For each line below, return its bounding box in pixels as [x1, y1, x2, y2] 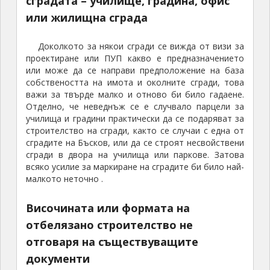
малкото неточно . [25, 173, 103, 185]
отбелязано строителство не [25, 218, 193, 233]
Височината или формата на [25, 201, 190, 216]
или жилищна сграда [25, 10, 148, 25]
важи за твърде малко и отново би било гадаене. [25, 89, 245, 101]
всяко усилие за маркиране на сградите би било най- [25, 161, 245, 173]
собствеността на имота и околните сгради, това [25, 77, 245, 89]
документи [25, 251, 90, 266]
